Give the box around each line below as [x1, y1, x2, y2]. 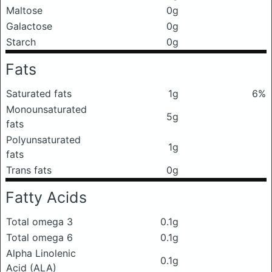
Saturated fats [6, 87, 72, 100]
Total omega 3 [6, 215, 73, 228]
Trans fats [6, 163, 52, 176]
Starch [6, 35, 36, 48]
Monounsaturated [6, 103, 87, 115]
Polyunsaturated [6, 133, 81, 146]
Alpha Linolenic [6, 246, 76, 259]
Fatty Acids [5, 188, 87, 206]
